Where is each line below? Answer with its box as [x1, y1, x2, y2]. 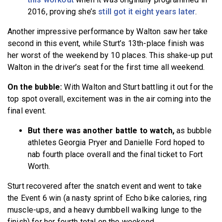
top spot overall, [7, 94, 65, 104]
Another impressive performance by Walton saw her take [7, 27, 208, 37]
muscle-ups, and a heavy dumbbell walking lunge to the [7, 205, 202, 215]
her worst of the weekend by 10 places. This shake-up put [7, 51, 213, 60]
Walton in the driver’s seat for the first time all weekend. [7, 62, 207, 72]
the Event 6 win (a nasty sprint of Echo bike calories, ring [7, 193, 207, 203]
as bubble [174, 126, 212, 136]
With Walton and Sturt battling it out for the [64, 82, 214, 92]
